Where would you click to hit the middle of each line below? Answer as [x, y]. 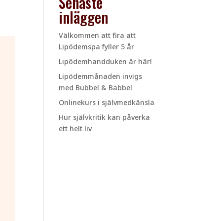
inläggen [84, 17]
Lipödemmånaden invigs [101, 76]
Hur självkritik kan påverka [105, 117]
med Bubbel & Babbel [96, 88]
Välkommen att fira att [97, 36]
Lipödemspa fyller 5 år [97, 47]
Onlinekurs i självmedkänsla [107, 103]
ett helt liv [75, 129]
